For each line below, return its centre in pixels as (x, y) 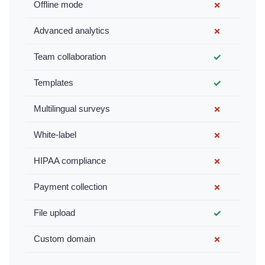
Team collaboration (70, 57)
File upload (54, 213)
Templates (54, 83)
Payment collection (70, 187)
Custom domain (64, 239)
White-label (55, 135)
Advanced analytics (72, 31)
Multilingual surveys (72, 109)
